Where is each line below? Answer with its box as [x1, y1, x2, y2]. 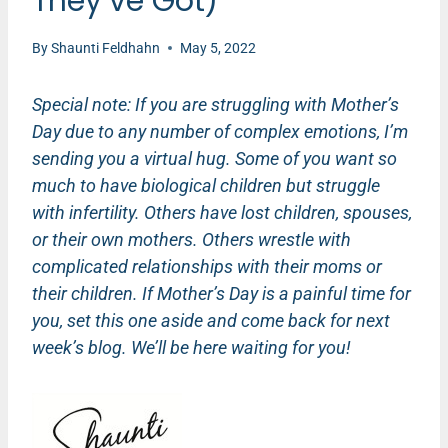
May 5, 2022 [180, 39, 257, 57]
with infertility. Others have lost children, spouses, [32, 201, 412, 223]
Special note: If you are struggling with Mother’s [32, 93, 399, 115]
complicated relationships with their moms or [32, 255, 382, 277]
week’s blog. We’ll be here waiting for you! [32, 336, 351, 358]
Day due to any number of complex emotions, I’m [32, 120, 408, 142]
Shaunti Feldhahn [51, 39, 161, 57]
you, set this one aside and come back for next [32, 309, 390, 331]
